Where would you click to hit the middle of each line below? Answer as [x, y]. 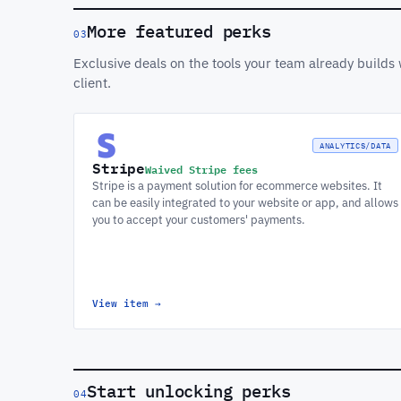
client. [92, 82]
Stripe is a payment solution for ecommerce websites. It [237, 185]
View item [124, 303]
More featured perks [179, 31]
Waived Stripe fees [202, 169]
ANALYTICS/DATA [355, 145]
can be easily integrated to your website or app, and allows [245, 202]
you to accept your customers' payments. [199, 219]
